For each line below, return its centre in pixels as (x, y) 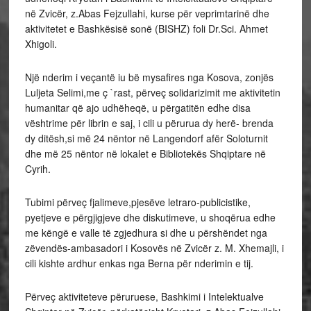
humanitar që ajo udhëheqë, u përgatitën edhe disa (137, 108)
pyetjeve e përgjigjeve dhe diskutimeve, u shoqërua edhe (150, 217)
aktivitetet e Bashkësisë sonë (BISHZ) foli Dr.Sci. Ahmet (146, 28)
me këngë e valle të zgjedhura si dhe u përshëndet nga (146, 233)
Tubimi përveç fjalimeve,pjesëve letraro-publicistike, (137, 202)
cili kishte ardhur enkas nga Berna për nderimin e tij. (139, 263)
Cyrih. (37, 169)
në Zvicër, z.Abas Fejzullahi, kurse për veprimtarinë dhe (147, 13)
